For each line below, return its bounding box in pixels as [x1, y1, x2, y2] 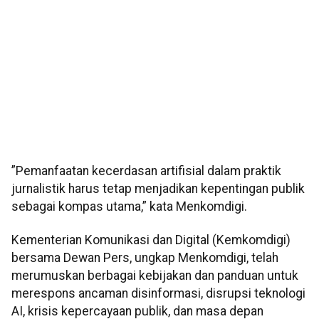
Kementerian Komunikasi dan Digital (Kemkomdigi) [11, 233, 291, 248]
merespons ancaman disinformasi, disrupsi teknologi [11, 286, 305, 301]
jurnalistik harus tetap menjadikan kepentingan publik [11, 181, 305, 196]
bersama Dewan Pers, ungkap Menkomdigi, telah [11, 251, 278, 266]
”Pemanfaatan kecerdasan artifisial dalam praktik [11, 163, 281, 178]
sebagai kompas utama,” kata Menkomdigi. [11, 199, 247, 214]
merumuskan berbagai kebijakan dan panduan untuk [11, 268, 298, 283]
